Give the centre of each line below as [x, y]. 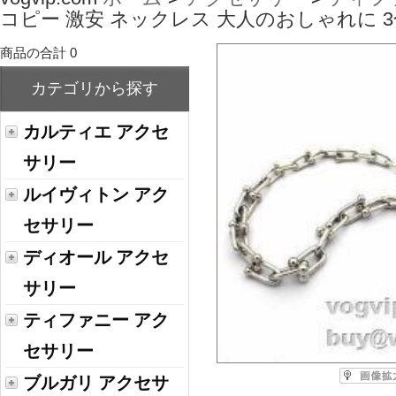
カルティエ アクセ [96, 132]
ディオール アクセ [96, 257]
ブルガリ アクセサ [96, 383]
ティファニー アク [96, 320]
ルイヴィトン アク [96, 194]
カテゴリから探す [95, 88]
